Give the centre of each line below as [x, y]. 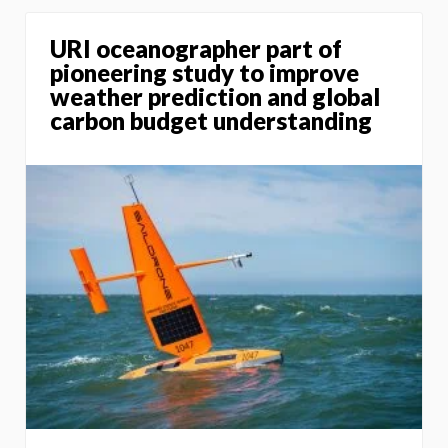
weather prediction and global [215, 97]
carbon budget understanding [211, 121]
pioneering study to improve [204, 73]
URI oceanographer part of [196, 49]
